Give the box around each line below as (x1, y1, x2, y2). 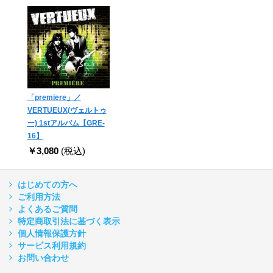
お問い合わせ (18, 253, 69, 263)
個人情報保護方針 (18, 229, 86, 239)
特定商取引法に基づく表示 (18, 216, 120, 227)
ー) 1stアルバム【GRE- (27, 119, 105, 128)
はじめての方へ (18, 180, 77, 190)
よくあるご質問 (18, 204, 77, 214)
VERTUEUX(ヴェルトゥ (27, 106, 107, 115)
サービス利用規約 (18, 241, 86, 251)
